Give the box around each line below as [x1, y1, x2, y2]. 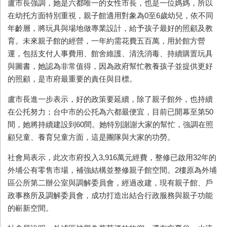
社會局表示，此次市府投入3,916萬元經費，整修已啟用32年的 [8, 153, 216, 162]
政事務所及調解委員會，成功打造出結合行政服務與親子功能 [8, 191, 213, 200]
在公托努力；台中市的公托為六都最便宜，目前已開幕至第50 [8, 107, 213, 116]
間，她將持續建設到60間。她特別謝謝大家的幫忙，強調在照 [8, 120, 213, 129]
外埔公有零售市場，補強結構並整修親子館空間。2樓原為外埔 [8, 165, 217, 174]
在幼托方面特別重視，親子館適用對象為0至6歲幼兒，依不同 [8, 11, 213, 20]
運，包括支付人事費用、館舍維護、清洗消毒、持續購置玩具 [8, 49, 213, 58]
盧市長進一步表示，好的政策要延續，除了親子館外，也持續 [8, 94, 213, 103]
